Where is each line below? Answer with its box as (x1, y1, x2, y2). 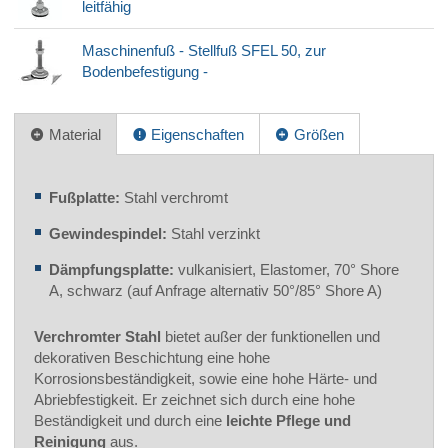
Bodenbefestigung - (82, 63, 208, 81)
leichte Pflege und (226, 411, 351, 429)
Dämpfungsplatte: (49, 260, 178, 278)
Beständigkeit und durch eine (34, 411, 226, 429)
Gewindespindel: (49, 224, 171, 242)
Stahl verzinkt (171, 224, 260, 242)
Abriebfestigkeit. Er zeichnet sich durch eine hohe (34, 390, 355, 408)
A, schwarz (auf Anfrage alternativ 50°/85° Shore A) (49, 281, 382, 299)
